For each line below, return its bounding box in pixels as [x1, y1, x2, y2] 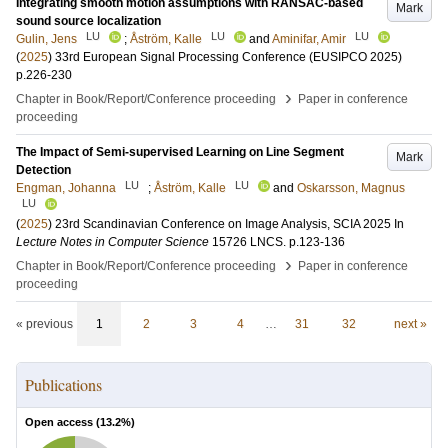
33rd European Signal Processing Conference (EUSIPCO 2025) [55, 50, 402, 64]
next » [393, 317, 427, 331]
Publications [25, 374, 102, 395]
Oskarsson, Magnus [297, 181, 405, 195]
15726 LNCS [212, 235, 283, 249]
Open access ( [25, 416, 100, 428]
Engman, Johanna [16, 181, 116, 195]
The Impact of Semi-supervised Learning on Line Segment [16, 145, 344, 159]
